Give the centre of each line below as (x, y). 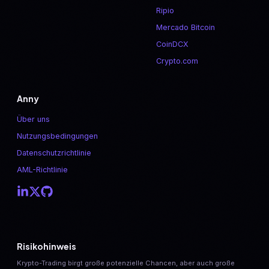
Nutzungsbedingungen (57, 136)
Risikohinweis (47, 246)
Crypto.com (177, 61)
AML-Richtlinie (42, 170)
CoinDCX (173, 44)
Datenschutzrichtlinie (54, 153)
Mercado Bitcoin (186, 28)
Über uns (33, 119)
